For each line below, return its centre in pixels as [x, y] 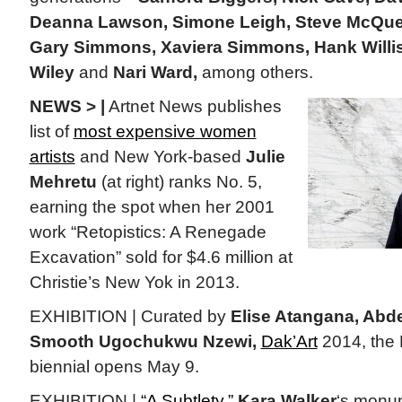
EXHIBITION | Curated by [130, 317]
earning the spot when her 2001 [152, 207]
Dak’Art [289, 342]
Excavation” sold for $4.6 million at [161, 258]
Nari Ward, [155, 73]
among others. [255, 73]
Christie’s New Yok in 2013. [134, 283]
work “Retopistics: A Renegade [148, 232]
